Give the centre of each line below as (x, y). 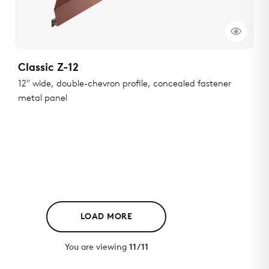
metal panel (43, 99)
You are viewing (97, 248)
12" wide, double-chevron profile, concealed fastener (125, 85)
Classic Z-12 (48, 68)
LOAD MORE (106, 217)
